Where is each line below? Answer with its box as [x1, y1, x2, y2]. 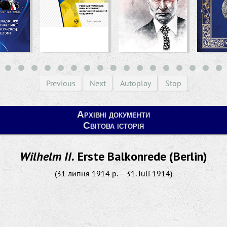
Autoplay [120, 78, 151, 88]
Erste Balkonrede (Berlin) [74, 148, 207, 164]
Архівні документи [77, 109, 150, 120]
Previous [46, 78, 75, 88]
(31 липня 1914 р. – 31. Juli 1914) [55, 168, 172, 178]
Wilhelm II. [20, 148, 74, 164]
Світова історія [83, 120, 144, 131]
